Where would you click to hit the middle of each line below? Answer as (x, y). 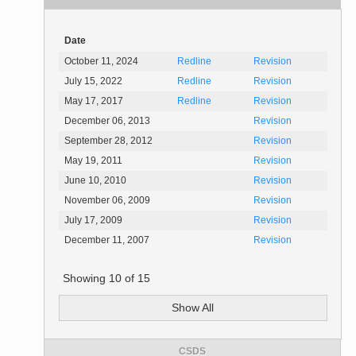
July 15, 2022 (94, 81)
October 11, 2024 (102, 62)
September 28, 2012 (109, 141)
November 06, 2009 (108, 201)
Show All (193, 308)
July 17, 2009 (94, 221)
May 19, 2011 (94, 161)
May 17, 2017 (94, 101)
